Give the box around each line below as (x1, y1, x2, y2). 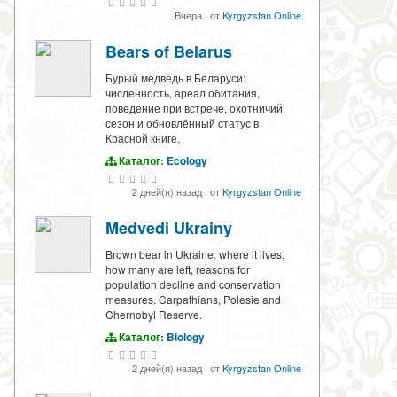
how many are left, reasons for (105, 261, 250, 277)
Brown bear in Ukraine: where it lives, (105, 246, 284, 262)
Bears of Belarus (105, 40, 232, 64)
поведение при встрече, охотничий (105, 100, 283, 116)
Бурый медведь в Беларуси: (105, 70, 245, 86)
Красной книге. (105, 130, 180, 146)
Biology (167, 329, 205, 346)
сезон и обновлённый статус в (105, 115, 259, 131)
